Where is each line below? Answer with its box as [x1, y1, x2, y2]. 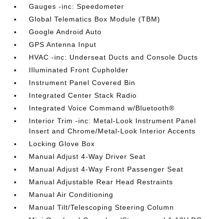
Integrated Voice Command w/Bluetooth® [29, 104, 175, 112]
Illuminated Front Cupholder [29, 66, 129, 74]
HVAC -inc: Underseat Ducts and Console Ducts [29, 53, 198, 61]
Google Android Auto [29, 28, 102, 36]
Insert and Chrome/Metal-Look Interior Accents [29, 127, 196, 135]
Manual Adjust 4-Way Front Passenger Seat [29, 165, 184, 173]
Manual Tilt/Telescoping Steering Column [29, 203, 175, 211]
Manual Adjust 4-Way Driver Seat [29, 153, 146, 160]
